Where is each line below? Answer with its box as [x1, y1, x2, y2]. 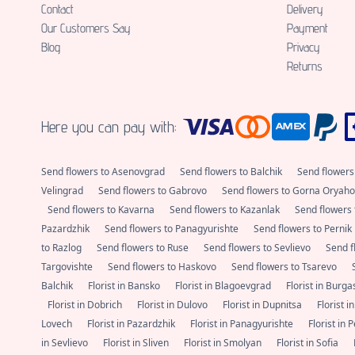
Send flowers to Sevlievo [204, 241, 313, 255]
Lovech [41, 317, 74, 331]
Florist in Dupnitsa [223, 298, 304, 312]
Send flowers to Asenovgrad [41, 165, 167, 179]
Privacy [287, 40, 320, 55]
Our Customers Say [41, 21, 131, 36]
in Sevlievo [41, 336, 90, 350]
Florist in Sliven [103, 336, 171, 350]
